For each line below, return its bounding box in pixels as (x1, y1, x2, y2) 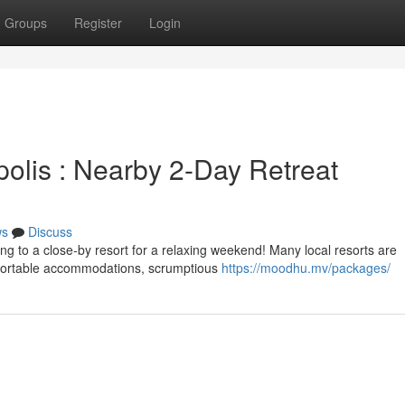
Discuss (28, 222, 72, 240)
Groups (5, 14, 47, 32)
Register (74, 14, 122, 32)
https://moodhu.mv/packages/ (221, 259, 391, 277)
